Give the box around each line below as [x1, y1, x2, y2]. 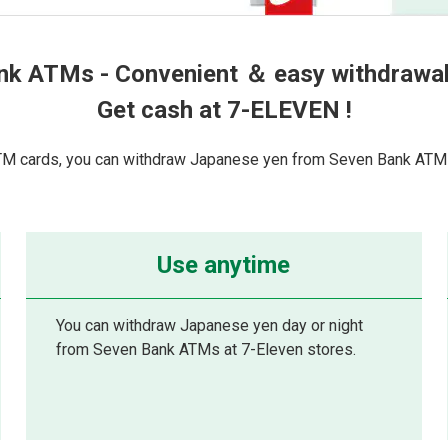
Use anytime [157, 251, 291, 279]
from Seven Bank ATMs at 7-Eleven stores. [55, 340, 356, 359]
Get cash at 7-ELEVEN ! [96, 96, 352, 124]
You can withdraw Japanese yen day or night [55, 316, 363, 335]
